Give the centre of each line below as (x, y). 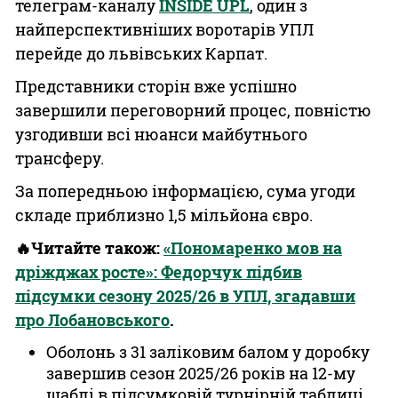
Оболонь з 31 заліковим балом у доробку (208, 352)
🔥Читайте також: (89, 248)
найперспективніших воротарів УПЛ (164, 29)
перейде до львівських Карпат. (141, 53)
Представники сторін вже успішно (156, 86)
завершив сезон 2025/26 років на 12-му (201, 373)
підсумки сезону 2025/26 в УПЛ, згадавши (185, 296)
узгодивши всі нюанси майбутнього (161, 134)
